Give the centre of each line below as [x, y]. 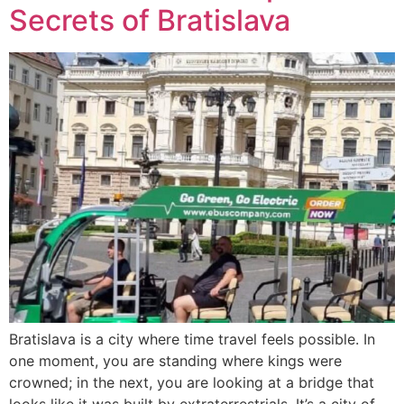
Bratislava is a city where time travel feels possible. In [192, 339]
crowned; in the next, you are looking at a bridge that [192, 382]
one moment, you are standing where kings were [175, 361]
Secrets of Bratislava [150, 20]
